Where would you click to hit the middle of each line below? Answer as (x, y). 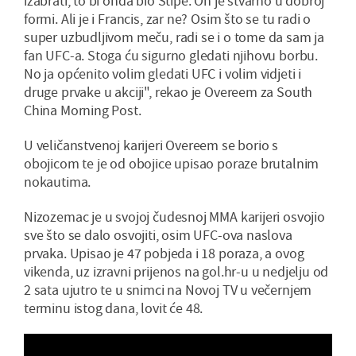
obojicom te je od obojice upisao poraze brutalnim (172, 163)
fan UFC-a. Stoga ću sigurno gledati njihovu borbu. (171, 55)
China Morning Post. (83, 110)
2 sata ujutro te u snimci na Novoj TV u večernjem (168, 289)
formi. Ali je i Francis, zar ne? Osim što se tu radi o (168, 18)
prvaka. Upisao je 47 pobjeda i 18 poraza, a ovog (164, 253)
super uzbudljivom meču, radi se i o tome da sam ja (174, 37)
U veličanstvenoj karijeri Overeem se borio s (151, 145)
